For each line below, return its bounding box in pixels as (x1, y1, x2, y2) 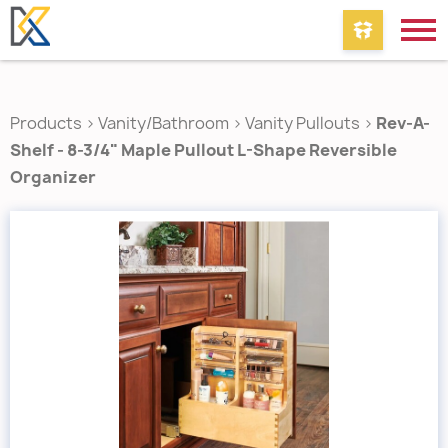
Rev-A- (376, 112, 430, 134)
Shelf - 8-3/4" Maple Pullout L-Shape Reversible (10, 139, 397, 161)
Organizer (10, 166, 96, 188)
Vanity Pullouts (245, 112, 360, 134)
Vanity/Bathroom (98, 112, 229, 134)
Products (10, 112, 82, 134)
